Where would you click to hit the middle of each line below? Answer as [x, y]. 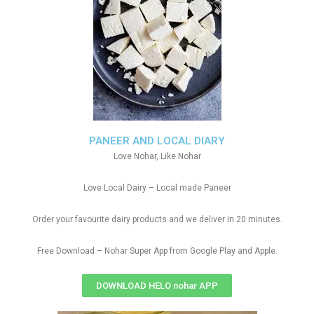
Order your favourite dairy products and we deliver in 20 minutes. [157, 219]
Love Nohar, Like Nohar [157, 156]
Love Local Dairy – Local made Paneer [157, 188]
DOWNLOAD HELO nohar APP [157, 286]
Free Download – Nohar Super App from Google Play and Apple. [157, 251]
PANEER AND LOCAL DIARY [157, 141]
